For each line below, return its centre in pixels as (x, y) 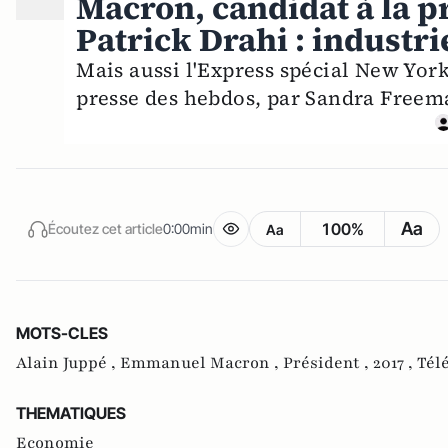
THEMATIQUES (71, 413)
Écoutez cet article (105, 228)
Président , (328, 363)
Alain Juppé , (68, 363)
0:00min (188, 228)
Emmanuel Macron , (201, 363)
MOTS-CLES (62, 333)
